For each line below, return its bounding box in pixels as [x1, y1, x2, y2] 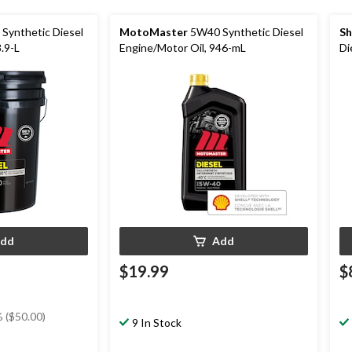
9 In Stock [132, 315, 181, 329]
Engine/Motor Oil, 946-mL [119, 40, 246, 54]
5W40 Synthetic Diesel [188, 24, 303, 38]
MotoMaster [119, 24, 188, 38]
